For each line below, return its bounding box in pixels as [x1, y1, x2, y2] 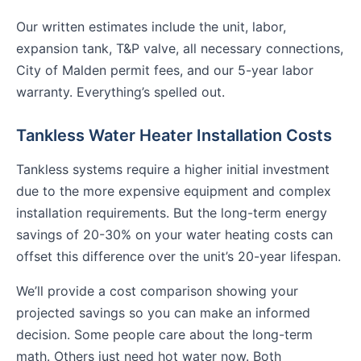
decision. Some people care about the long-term [16, 326, 313, 343]
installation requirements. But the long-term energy [16, 205, 327, 222]
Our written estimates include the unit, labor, [16, 19, 286, 35]
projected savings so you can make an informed [16, 305, 310, 322]
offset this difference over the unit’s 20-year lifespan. [16, 248, 341, 265]
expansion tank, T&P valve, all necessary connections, [16, 40, 343, 57]
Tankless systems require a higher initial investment [16, 161, 330, 178]
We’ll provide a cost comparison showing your [16, 283, 298, 300]
